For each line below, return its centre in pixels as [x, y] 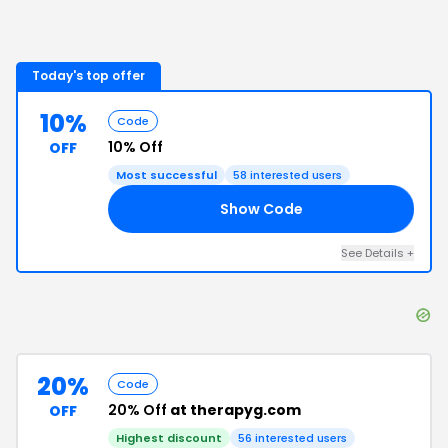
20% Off [137, 410]
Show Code [261, 208]
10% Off [135, 147]
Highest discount [169, 438]
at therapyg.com [234, 410]
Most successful [166, 175]
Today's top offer [88, 75]
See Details [374, 253]
